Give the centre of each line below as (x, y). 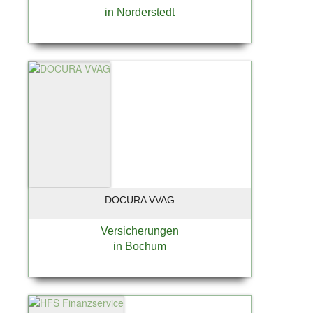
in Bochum (140, 246)
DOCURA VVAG (140, 199)
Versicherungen (140, 231)
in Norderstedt (140, 12)
